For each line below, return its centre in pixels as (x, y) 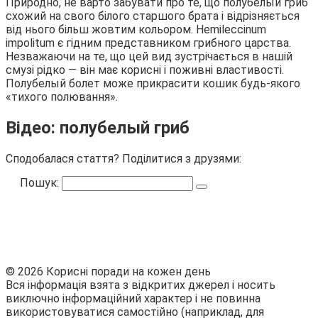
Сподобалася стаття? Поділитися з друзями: (124, 159)
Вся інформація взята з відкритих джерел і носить (141, 285)
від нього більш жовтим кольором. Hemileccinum (136, 30)
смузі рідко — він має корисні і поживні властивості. (145, 70)
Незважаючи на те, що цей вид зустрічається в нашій (149, 57)
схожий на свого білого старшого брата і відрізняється (153, 16)
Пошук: (41, 183)
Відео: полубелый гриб (98, 128)
